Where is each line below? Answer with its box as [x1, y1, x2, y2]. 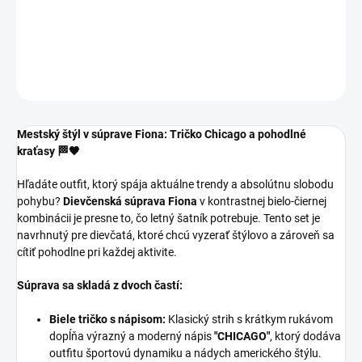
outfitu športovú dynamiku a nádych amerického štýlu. [49, 347, 322, 360]
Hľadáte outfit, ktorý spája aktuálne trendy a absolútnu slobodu [17, 178, 334, 192]
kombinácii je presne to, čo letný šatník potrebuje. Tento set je [17, 212, 320, 225]
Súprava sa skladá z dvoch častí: [17, 279, 183, 293]
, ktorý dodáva [270, 330, 341, 343]
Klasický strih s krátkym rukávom [166, 313, 333, 326]
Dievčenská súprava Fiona [63, 195, 197, 208]
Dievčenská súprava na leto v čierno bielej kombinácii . [16, 2, 284, 16]
